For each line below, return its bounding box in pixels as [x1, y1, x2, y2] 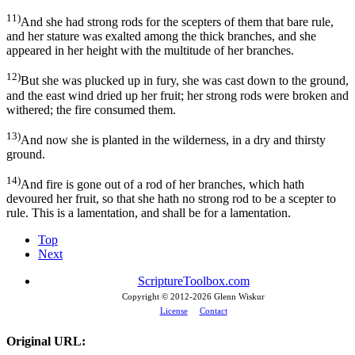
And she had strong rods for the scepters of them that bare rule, [21, 15, 334, 29]
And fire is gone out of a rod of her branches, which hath [21, 177, 304, 192]
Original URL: [6, 334, 86, 348]
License [159, 306, 188, 316]
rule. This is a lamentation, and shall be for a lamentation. [6, 206, 291, 220]
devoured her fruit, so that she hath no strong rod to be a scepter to [6, 192, 336, 206]
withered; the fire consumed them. [6, 102, 176, 116]
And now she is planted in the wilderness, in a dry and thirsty [21, 132, 326, 147]
